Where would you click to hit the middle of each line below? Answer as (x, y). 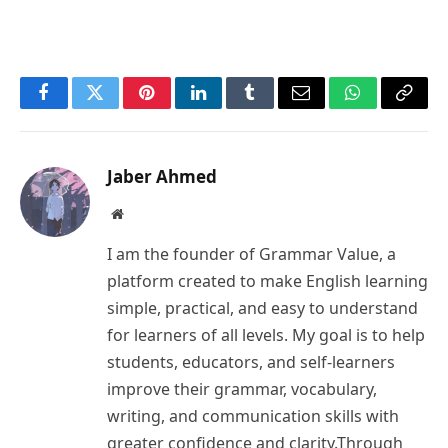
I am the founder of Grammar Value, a (251, 253)
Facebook (77, 107)
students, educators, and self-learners (251, 361)
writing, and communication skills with (253, 415)
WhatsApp (390, 107)
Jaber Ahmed (162, 176)
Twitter (119, 107)
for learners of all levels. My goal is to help (266, 334)
